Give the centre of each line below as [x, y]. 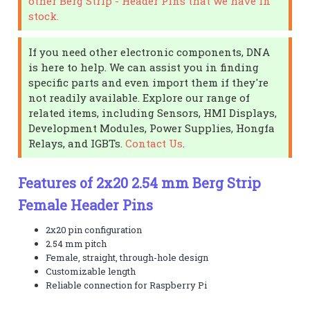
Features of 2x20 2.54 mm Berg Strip [140, 182]
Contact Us [154, 143]
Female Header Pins [86, 204]
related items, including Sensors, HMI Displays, [153, 112]
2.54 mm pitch [76, 243]
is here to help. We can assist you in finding [144, 67]
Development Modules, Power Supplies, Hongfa [152, 128]
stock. [44, 16]
